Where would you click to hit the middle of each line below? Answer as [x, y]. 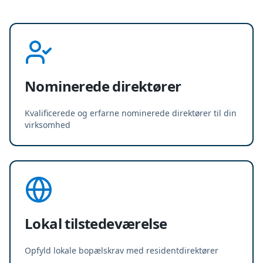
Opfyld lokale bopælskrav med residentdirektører [122, 250]
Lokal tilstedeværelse [96, 223]
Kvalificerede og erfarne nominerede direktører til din [131, 113]
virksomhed [48, 125]
